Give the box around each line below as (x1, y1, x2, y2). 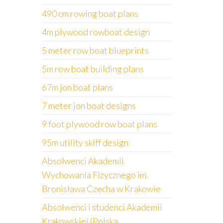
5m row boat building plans (41, 63, 144, 74)
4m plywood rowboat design (41, 26, 150, 37)
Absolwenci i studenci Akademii (41, 202, 162, 213)
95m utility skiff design (41, 137, 128, 148)
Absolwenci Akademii (41, 155, 124, 166)
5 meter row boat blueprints (41, 45, 149, 56)
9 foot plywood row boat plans (41, 118, 157, 129)
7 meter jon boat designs (41, 100, 136, 111)
